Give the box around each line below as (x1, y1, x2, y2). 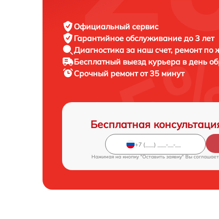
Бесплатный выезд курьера (74, 57, 182, 67)
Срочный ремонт (74, 68, 140, 79)
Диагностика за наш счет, (74, 45, 175, 55)
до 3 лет (184, 33, 214, 44)
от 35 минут (140, 68, 184, 79)
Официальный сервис (74, 22, 158, 32)
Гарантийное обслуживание (74, 33, 184, 44)
